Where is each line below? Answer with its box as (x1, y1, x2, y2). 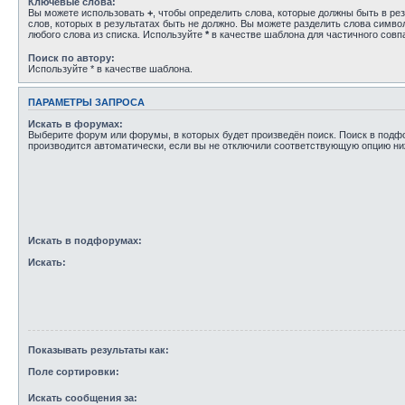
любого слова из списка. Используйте (28, 28, 205, 40)
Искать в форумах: (28, 118, 123, 130)
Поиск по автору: (28, 52, 115, 63)
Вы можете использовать (28, 6, 147, 18)
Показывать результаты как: (28, 344, 169, 355)
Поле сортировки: (28, 366, 119, 378)
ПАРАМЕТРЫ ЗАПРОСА (28, 96, 145, 108)
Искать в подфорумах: (28, 234, 142, 246)
